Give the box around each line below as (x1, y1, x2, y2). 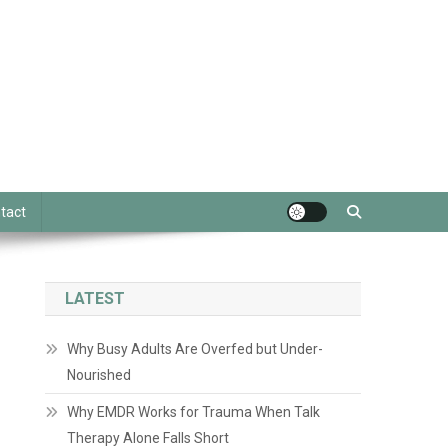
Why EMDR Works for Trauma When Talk (67, 404, 321, 420)
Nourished (67, 367, 132, 383)
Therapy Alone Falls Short (67, 430, 230, 446)
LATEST (65, 289, 126, 308)
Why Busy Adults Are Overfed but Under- (67, 341, 324, 357)
